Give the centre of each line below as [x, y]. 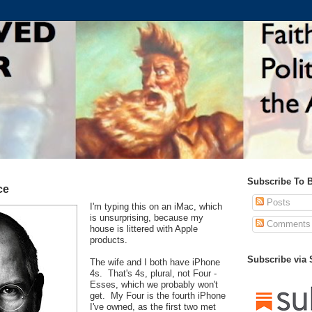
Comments [287, 224]
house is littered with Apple [144, 229]
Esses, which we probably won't [154, 285]
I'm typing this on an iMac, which [156, 207]
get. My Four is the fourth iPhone [158, 296]
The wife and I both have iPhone [155, 263]
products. [109, 240]
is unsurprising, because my [147, 218]
